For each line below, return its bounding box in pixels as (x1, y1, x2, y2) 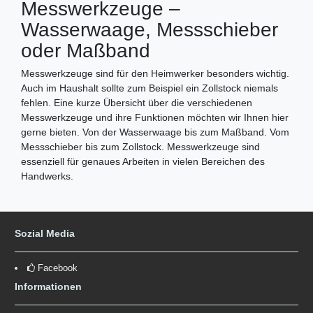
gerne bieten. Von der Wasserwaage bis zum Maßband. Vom (21, 126, 289, 138)
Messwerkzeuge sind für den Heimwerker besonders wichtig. (21, 68, 289, 80)
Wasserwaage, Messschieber (21, 19, 278, 41)
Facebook (37, 262, 78, 273)
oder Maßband (21, 40, 150, 62)
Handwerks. (21, 170, 73, 182)
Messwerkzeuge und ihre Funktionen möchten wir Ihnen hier (21, 112, 289, 124)
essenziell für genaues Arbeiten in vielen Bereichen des (21, 156, 265, 168)
